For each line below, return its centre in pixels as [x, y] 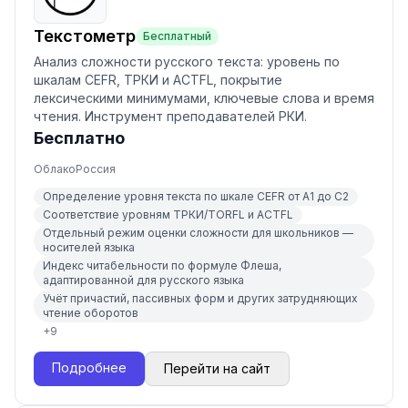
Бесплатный [177, 36]
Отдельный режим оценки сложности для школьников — [198, 233]
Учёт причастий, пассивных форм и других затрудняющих [200, 298]
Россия [96, 169]
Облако [55, 169]
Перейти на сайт [217, 368]
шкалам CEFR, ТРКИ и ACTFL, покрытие [158, 80]
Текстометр [85, 36]
